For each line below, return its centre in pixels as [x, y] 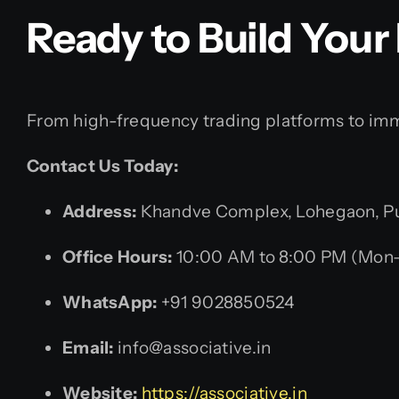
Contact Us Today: [102, 167]
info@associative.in [192, 348]
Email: [88, 348]
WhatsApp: [110, 303]
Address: [100, 212]
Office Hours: [118, 257]
